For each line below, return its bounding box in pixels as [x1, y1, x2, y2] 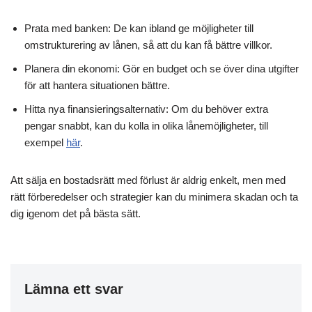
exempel [24, 136, 66, 148]
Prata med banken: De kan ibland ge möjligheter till [24, 22, 253, 34]
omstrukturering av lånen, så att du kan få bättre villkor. [24, 39, 272, 51]
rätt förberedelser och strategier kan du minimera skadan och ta [10, 191, 298, 203]
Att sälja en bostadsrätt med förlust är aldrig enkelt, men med [10, 174, 286, 186]
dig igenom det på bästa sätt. [10, 208, 141, 219]
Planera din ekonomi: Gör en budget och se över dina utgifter [24, 63, 299, 75]
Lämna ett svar [24, 281, 123, 297]
